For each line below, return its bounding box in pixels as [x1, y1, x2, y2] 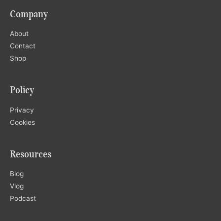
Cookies [10, 118, 35, 126]
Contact [10, 41, 36, 50]
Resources [10, 148, 51, 160]
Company [10, 8, 48, 20]
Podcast [10, 194, 36, 203]
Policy [10, 84, 34, 96]
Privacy [10, 106, 34, 114]
